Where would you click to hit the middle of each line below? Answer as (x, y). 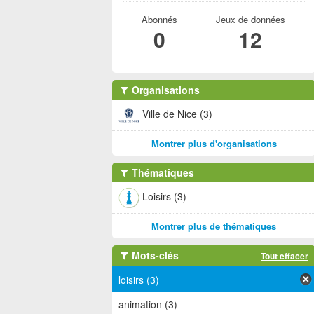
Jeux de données (250, 19)
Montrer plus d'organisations (214, 143)
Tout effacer (285, 256)
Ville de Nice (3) (177, 113)
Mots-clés (154, 255)
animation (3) (148, 305)
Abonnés (159, 19)
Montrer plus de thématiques (214, 226)
